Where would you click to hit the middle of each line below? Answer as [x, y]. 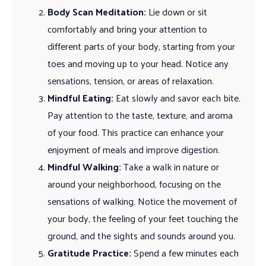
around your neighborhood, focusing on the [134, 183]
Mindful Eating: [80, 97]
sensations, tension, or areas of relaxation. [131, 80]
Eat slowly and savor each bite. [177, 97]
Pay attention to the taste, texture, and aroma [140, 115]
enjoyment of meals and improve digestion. [134, 149]
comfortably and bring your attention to [127, 28]
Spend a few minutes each [185, 252]
